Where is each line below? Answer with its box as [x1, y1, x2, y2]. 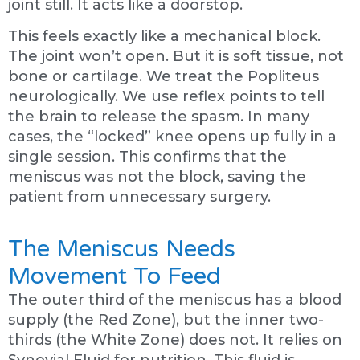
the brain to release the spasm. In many [8, 108, 309, 126]
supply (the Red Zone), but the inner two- [8, 310, 324, 329]
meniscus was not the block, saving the [8, 168, 306, 186]
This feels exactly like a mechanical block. [8, 27, 321, 46]
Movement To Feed [8, 261, 221, 290]
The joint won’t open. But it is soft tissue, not [8, 47, 344, 66]
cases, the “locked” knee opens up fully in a [8, 128, 337, 146]
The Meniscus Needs [8, 234, 235, 263]
